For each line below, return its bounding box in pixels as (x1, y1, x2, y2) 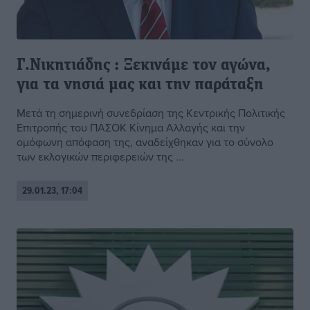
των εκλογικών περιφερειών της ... (17, 149, 184, 165)
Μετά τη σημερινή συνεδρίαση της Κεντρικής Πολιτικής (17, 105, 285, 121)
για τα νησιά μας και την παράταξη (17, 77, 264, 94)
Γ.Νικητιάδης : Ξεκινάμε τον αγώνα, (17, 57, 271, 75)
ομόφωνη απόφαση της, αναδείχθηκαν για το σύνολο (17, 134, 273, 150)
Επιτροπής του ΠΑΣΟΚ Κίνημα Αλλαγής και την (17, 120, 245, 136)
